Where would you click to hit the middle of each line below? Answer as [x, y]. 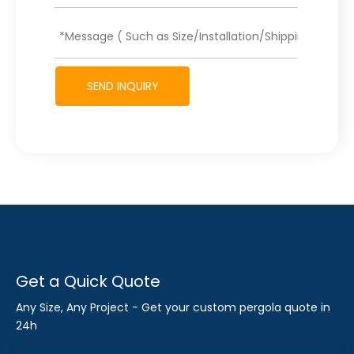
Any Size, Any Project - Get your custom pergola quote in [173, 307]
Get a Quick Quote [88, 281]
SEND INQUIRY [122, 86]
